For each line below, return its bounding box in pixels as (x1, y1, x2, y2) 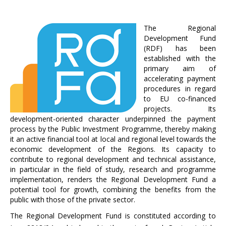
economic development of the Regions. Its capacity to (10, 144, 216, 154)
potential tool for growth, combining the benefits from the (10, 185, 216, 194)
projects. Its (144, 104, 216, 114)
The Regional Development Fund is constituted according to (10, 211, 216, 220)
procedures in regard (144, 84, 216, 93)
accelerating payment (144, 74, 216, 83)
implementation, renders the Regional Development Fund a (10, 175, 216, 184)
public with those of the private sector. (10, 195, 135, 204)
